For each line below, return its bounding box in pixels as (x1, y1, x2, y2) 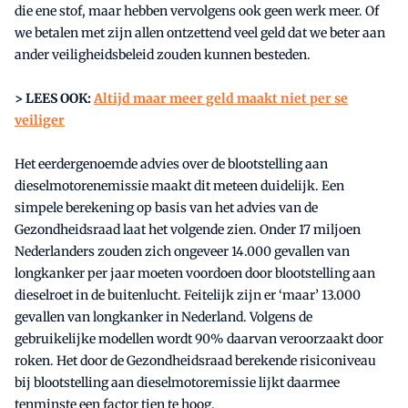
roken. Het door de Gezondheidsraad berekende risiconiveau (15, 352, 376, 370)
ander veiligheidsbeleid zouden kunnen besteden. (15, 46, 311, 64)
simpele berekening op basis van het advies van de (15, 199, 318, 217)
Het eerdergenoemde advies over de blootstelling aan (15, 156, 328, 173)
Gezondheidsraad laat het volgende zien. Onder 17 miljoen (15, 221, 361, 239)
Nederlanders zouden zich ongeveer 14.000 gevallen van (15, 243, 350, 260)
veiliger (15, 112, 65, 129)
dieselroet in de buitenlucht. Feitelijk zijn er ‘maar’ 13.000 (15, 287, 361, 304)
